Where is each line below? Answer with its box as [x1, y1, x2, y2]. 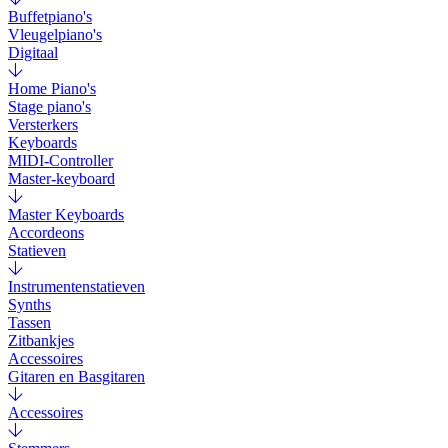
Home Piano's [8, 80, 96, 98]
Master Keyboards [8, 206, 124, 224]
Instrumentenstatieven [8, 278, 145, 296]
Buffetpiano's [8, 8, 92, 26]
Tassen [8, 314, 51, 332]
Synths [8, 296, 51, 314]
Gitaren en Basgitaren [8, 368, 145, 386]
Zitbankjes [8, 332, 74, 350]
